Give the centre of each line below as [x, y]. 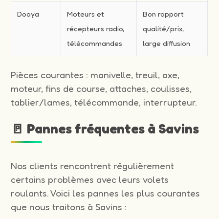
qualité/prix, [164, 28]
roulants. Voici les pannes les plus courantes [106, 193]
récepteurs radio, [96, 28]
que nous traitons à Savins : [69, 207]
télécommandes [95, 43]
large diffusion [167, 43]
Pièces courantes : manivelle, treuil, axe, [95, 75]
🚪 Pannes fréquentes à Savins [105, 128]
